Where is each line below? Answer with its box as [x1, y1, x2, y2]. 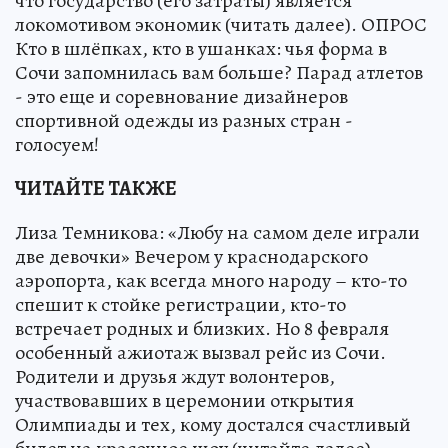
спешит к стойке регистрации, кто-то [15, 291, 346, 319]
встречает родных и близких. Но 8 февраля [15, 315, 389, 343]
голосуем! [15, 131, 99, 159]
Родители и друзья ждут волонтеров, [15, 363, 335, 391]
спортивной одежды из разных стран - [15, 107, 353, 135]
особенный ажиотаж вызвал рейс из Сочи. [15, 339, 386, 367]
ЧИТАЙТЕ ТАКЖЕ [15, 175, 177, 203]
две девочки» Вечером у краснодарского [15, 243, 368, 271]
